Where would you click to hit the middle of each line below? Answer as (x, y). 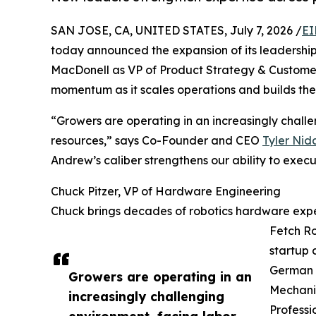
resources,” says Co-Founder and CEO (157, 140)
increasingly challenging (146, 296)
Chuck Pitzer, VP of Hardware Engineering (166, 191)
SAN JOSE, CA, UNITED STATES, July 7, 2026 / (176, 30)
